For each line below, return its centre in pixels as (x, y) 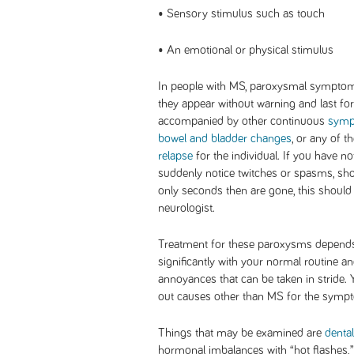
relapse (175, 156)
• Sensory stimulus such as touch (241, 13)
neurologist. (186, 208)
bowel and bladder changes (225, 138)
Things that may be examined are (241, 333)
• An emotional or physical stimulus (246, 50)
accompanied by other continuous (243, 121)
